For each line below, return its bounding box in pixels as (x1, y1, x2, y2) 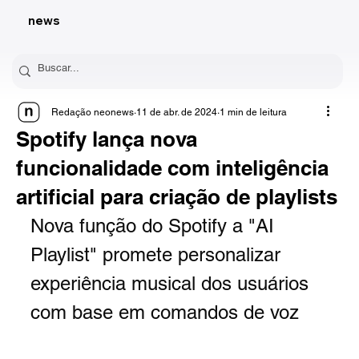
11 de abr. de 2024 (135, 107, 217, 119)
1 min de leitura (219, 107, 287, 119)
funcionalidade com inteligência (15, 155, 329, 181)
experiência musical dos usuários (30, 272, 314, 295)
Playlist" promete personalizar (30, 244, 286, 266)
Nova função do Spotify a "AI (30, 215, 280, 237)
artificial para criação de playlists (15, 184, 337, 210)
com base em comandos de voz (30, 301, 299, 324)
